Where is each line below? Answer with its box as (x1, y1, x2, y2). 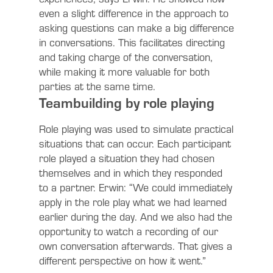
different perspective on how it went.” (39, 252, 206, 269)
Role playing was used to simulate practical (39, 121, 233, 137)
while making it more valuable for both (39, 63, 210, 80)
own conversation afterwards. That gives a (39, 238, 232, 254)
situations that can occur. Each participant (39, 135, 231, 152)
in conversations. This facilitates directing (39, 34, 225, 51)
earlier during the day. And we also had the (39, 208, 232, 225)
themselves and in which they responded (39, 165, 222, 181)
